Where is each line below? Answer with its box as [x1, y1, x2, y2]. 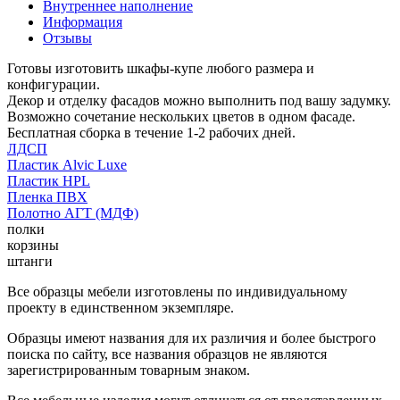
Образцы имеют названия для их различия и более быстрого [7, 329, 376, 346]
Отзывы [43, 29, 92, 46]
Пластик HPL [7, 172, 90, 188]
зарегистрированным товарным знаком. [7, 362, 250, 378]
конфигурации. [7, 76, 100, 92]
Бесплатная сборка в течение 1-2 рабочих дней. [7, 124, 296, 140]
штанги [7, 253, 53, 269]
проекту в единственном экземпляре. [7, 299, 234, 315]
